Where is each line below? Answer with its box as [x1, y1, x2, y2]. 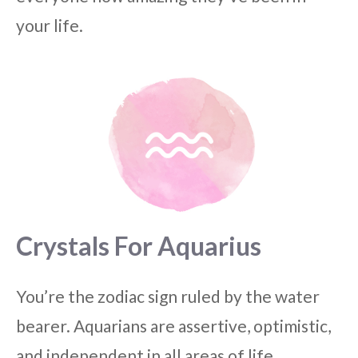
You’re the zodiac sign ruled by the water [16, 286, 320, 307]
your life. [16, 14, 83, 35]
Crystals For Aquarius [16, 230, 261, 262]
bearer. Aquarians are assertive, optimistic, [16, 316, 331, 336]
